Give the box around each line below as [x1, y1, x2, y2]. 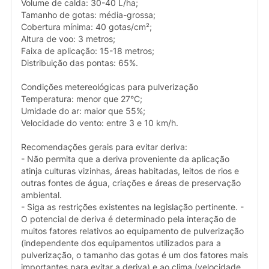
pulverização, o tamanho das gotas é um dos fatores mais [21, 250, 248, 261]
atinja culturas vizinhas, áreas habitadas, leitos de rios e [21, 166, 239, 177]
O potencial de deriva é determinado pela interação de [21, 214, 236, 225]
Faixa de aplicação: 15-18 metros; [21, 46, 154, 56]
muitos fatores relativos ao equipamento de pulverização [21, 226, 244, 237]
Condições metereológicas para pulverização [21, 82, 198, 92]
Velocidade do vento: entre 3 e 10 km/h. [21, 118, 178, 128]
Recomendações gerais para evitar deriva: [21, 142, 187, 153]
